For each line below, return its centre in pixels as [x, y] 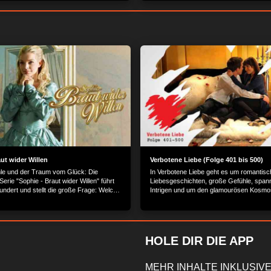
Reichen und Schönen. [183, 199]
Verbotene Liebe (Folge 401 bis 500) [207, 159]
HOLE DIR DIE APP [199, 240]
